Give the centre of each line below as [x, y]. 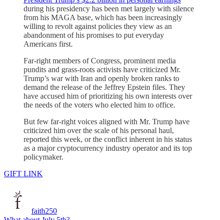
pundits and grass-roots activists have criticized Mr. [102, 70]
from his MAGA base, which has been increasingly [103, 18]
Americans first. [48, 44]
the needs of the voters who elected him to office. [99, 105]
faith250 [44, 211]
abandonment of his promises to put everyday [94, 35]
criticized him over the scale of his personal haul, [99, 131]
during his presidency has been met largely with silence [109, 9]
